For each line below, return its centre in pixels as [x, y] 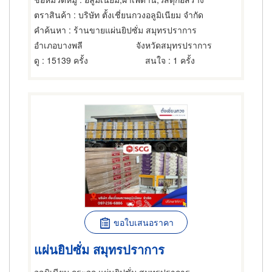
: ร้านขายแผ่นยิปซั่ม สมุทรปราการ [131, 30]
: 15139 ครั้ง [64, 60]
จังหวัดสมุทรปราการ [174, 45]
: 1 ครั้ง [180, 60]
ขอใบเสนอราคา [143, 222]
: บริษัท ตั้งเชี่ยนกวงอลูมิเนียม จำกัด [137, 15]
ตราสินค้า [53, 15]
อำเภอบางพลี [58, 45]
